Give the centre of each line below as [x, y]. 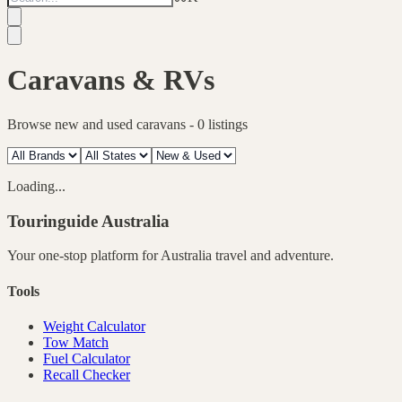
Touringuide [54, 221]
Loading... [36, 186]
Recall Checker [87, 374]
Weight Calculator [94, 326]
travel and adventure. [273, 256]
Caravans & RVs [111, 80]
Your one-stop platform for [84, 256]
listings [226, 124]
